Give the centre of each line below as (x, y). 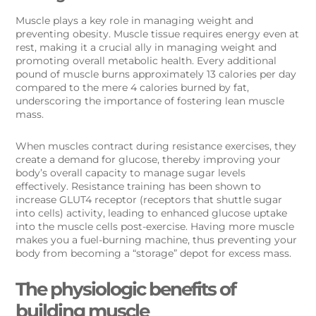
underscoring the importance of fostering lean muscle (150, 101)
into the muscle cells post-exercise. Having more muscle (155, 227)
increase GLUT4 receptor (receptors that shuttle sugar (149, 200)
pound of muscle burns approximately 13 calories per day (156, 74)
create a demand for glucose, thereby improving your (148, 160)
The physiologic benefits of (126, 290)
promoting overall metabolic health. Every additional (146, 61)
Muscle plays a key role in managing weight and (135, 21)
